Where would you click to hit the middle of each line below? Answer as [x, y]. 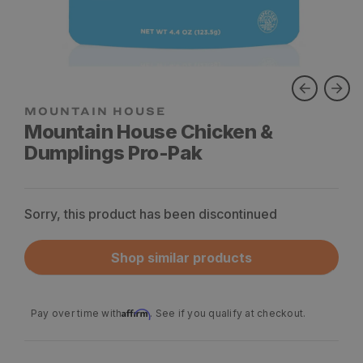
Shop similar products [181, 258]
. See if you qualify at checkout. [228, 313]
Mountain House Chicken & [149, 132]
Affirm [136, 312]
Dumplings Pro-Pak [113, 153]
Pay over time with [77, 313]
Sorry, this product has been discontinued [151, 214]
